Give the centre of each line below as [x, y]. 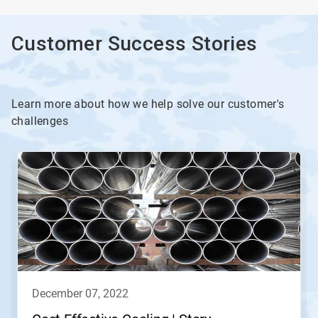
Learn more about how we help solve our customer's [148, 104]
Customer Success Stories [135, 44]
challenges [40, 121]
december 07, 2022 [84, 294]
